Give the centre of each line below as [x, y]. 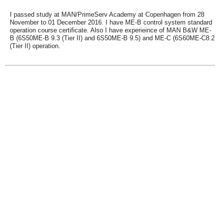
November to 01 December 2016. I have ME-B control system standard [111, 22]
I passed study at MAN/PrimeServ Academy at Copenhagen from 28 [107, 14]
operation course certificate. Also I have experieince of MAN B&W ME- [110, 30]
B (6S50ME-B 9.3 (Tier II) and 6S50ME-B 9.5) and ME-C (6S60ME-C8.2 [112, 38]
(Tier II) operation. [35, 46]
